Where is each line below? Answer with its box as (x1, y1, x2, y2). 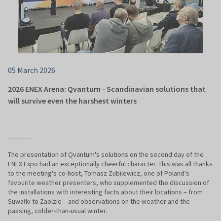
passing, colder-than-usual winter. (8, 206, 107, 216)
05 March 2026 (8, 65, 55, 75)
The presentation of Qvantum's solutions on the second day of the (8, 150, 204, 159)
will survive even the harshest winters (8, 96, 137, 106)
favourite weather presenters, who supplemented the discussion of (8, 178, 209, 187)
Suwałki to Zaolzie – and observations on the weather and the (8, 197, 190, 206)
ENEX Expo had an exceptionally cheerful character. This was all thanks (8, 159, 213, 169)
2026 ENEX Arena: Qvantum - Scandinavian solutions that (8, 84, 206, 94)
